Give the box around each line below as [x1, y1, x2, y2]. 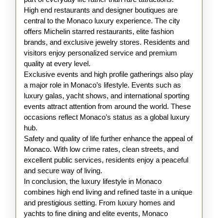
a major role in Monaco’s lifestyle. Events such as [24, 81, 181, 89]
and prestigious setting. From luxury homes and [24, 199, 175, 207]
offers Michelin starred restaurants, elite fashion [24, 27, 174, 36]
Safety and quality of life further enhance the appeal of [24, 134, 193, 143]
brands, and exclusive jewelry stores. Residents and [24, 38, 189, 46]
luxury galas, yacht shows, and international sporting [24, 91, 189, 100]
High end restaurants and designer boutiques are [24, 6, 178, 14]
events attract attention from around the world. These [24, 102, 191, 110]
